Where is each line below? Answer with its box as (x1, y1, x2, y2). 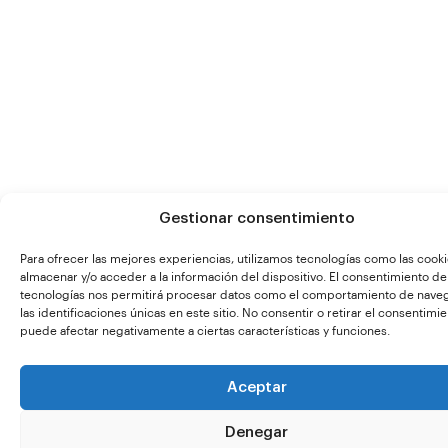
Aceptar (226, 379, 287, 395)
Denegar (225, 424, 288, 440)
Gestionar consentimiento (158, 211, 355, 226)
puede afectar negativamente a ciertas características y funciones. (20, 325, 390, 337)
